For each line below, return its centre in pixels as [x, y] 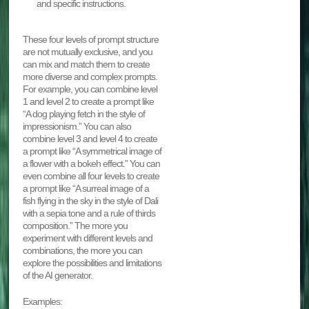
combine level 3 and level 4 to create [90, 138]
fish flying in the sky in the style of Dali [91, 200]
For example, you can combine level [90, 89]
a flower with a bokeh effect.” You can [92, 163]
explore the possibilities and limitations [92, 262]
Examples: [43, 301]
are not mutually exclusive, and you [88, 51]
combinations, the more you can [83, 250]
